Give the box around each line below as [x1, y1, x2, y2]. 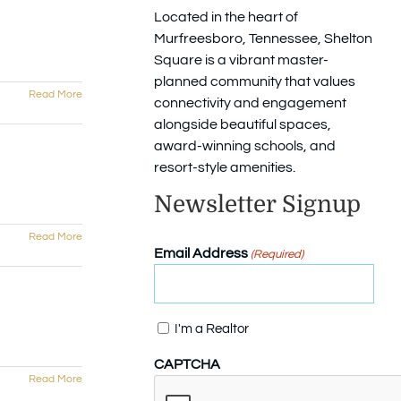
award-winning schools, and [154, 138, 336, 153]
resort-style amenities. [154, 159, 295, 175]
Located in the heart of [154, 9, 298, 24]
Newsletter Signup [154, 191, 361, 218]
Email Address [154, 246, 248, 261]
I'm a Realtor [175, 322, 249, 337]
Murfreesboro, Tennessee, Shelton [154, 30, 372, 46]
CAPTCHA [154, 357, 220, 372]
